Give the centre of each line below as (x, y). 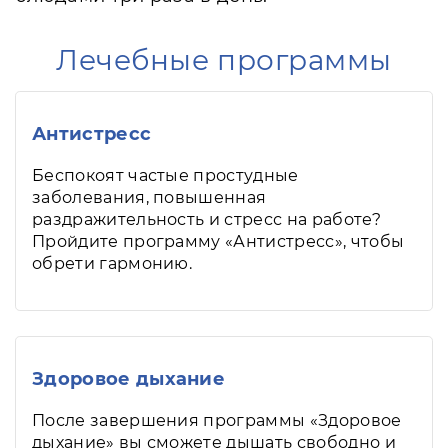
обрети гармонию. (112, 263)
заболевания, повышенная (149, 197)
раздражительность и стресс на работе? (206, 219)
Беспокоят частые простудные (165, 175)
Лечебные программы (224, 60)
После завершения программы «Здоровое (217, 420)
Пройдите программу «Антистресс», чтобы (218, 241)
